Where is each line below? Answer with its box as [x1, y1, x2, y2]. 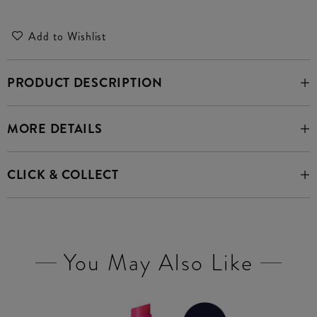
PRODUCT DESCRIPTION [7, 74, 163, 92]
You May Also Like [63, 246, 254, 279]
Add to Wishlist [28, 28, 107, 45]
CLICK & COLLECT [7, 166, 119, 184]
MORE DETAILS [7, 120, 103, 138]
